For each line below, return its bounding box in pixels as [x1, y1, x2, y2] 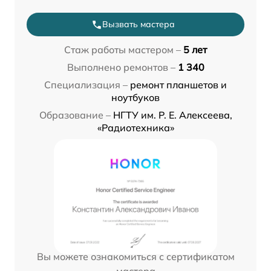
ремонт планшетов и [130, 79, 227, 91]
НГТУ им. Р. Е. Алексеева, [113, 109, 232, 122]
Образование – [39, 109, 111, 122]
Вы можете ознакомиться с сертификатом [36, 250, 235, 263]
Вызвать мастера [102, 19, 175, 30]
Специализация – [44, 79, 128, 91]
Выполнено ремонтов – [67, 61, 175, 74]
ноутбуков [111, 91, 160, 104]
